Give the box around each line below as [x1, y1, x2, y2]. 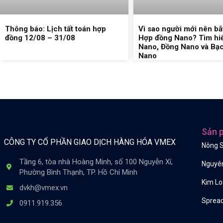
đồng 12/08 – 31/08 [5, 33, 75, 42]
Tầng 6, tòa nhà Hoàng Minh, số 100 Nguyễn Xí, [19, 157, 173, 166]
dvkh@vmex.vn [19, 183, 68, 192]
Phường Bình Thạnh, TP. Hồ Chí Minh [19, 167, 138, 177]
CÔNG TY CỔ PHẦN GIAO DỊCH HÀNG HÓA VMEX [4, 137, 176, 147]
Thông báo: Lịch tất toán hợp [5, 24, 106, 33]
